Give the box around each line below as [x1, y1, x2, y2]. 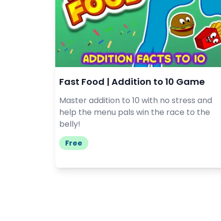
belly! [59, 118, 80, 130]
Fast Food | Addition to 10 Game [59, 75, 205, 88]
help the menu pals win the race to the [59, 106, 210, 118]
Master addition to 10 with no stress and [59, 94, 212, 106]
